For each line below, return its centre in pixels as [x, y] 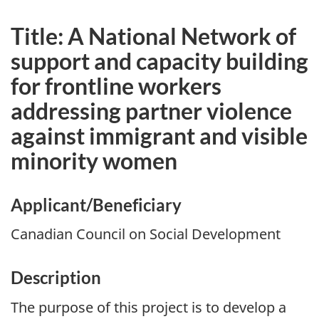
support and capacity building [159, 61]
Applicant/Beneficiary [96, 204]
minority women [94, 160]
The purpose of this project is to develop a [148, 307]
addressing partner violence [151, 110]
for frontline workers [116, 85]
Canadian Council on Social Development [146, 234]
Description [56, 278]
